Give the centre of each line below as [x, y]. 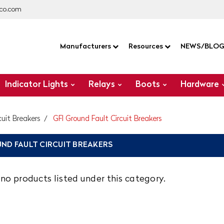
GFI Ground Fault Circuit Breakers [107, 119]
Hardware [200, 85]
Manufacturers [86, 46]
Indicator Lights [37, 85]
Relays [102, 85]
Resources [146, 46]
